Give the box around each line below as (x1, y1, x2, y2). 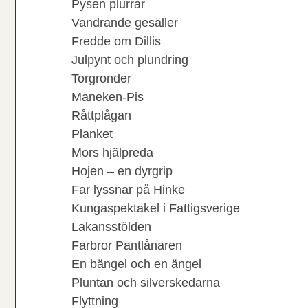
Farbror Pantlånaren (71, 239, 182, 252)
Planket (71, 127, 113, 141)
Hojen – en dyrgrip (71, 164, 173, 178)
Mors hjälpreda (71, 146, 153, 159)
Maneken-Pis (71, 90, 144, 104)
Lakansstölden (71, 220, 151, 234)
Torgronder (71, 71, 131, 85)
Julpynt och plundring (71, 53, 188, 67)
